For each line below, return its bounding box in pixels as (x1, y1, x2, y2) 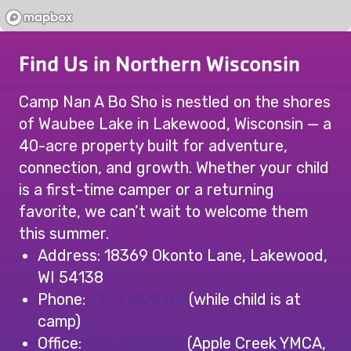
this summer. (19, 224, 109, 243)
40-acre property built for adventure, (19, 136, 288, 155)
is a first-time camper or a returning (19, 180, 274, 199)
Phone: (38, 290, 89, 309)
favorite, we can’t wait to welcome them (19, 202, 308, 221)
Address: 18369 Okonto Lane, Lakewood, (38, 246, 327, 265)
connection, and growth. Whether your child (19, 158, 329, 177)
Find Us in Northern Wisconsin (19, 50, 300, 78)
